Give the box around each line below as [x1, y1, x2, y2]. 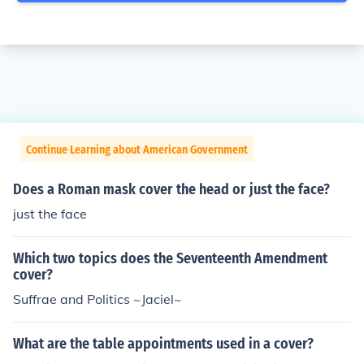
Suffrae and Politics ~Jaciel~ [13, 291, 182, 307]
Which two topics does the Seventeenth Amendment [13, 249, 327, 267]
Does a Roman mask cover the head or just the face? [13, 180, 330, 198]
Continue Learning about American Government [26, 143, 248, 157]
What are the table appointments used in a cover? [13, 335, 314, 353]
